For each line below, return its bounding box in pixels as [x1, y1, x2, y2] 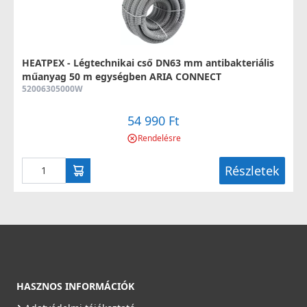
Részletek [225, 162, 280, 179]
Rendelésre [137, 132, 181, 144]
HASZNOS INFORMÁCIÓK [16, 279, 134, 293]
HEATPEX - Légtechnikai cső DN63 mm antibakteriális [22, 56, 274, 69]
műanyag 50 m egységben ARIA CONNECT [22, 69, 221, 83]
